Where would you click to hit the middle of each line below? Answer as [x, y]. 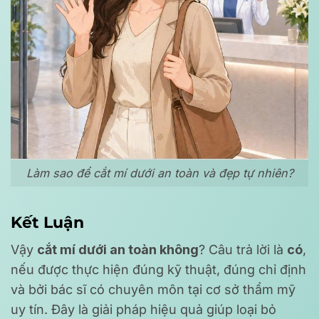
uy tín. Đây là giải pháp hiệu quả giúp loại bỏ [143, 310]
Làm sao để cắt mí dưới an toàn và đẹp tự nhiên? [159, 173]
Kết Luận [47, 223]
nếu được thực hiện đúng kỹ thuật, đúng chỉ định [158, 270]
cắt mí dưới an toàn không [118, 250]
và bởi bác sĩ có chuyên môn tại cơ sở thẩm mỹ [153, 290]
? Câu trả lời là [243, 250]
